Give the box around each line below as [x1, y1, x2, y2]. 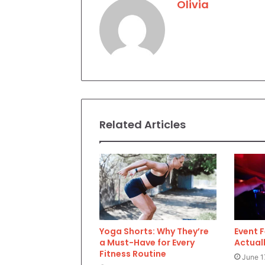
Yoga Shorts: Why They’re [99, 225, 209, 237]
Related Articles [99, 117, 186, 132]
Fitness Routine [99, 247, 166, 260]
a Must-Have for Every [99, 236, 195, 248]
